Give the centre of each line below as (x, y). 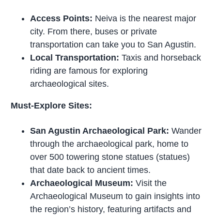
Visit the (151, 183)
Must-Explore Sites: (52, 106)
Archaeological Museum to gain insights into (115, 196)
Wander (187, 131)
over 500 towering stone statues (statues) (110, 157)
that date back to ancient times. (91, 170)
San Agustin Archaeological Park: (101, 131)
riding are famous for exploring (89, 71)
